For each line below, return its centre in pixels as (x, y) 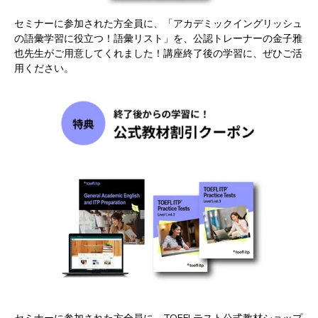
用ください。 (44, 68)
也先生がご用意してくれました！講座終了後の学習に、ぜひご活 (158, 53)
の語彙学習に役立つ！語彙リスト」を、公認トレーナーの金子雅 (158, 38)
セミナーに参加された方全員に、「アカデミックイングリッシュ (158, 23)
